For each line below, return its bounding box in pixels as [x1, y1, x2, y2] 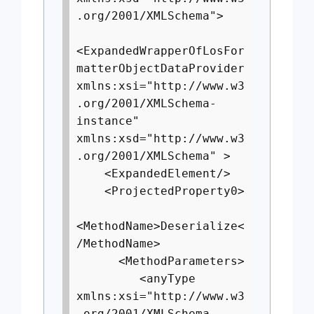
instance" [76, 114, 139, 128]
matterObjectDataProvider [76, 62, 245, 75]
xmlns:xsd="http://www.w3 [76, 132, 245, 145]
